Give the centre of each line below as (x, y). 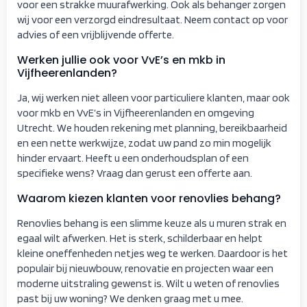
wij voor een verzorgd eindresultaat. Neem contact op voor (152, 19)
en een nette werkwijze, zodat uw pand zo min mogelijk (144, 143)
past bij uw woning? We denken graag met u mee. (130, 298)
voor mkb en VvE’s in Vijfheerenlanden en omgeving (136, 112)
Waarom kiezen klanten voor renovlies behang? (149, 198)
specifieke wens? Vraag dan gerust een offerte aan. (135, 173)
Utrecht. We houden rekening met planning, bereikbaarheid (152, 127)
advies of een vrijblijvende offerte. (96, 34)
